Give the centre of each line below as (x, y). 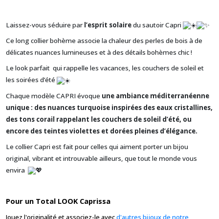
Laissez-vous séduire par (45, 25)
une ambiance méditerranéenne (155, 96)
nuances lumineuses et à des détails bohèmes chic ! (113, 53)
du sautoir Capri (157, 25)
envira (17, 170)
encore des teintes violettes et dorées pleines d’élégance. (102, 131)
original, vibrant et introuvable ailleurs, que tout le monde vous (101, 158)
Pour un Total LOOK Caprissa (58, 201)
